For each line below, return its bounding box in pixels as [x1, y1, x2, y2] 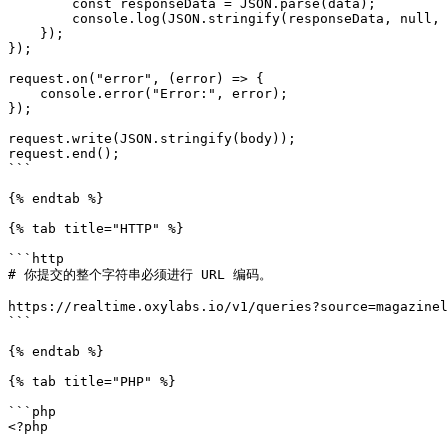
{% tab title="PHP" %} [8, 374, 176, 389]
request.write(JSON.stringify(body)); [8, 131, 296, 146]
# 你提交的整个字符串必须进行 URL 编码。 [8, 267, 272, 282]
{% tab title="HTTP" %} [8, 221, 184, 236]
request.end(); [8, 146, 120, 161]
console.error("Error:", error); [8, 86, 40, 101]
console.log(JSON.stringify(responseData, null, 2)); [8, 11, 72, 26]
